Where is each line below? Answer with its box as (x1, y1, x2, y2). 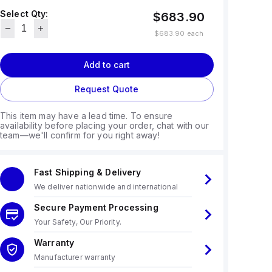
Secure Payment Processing (33, 202, 158, 212)
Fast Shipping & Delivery (33, 167, 141, 177)
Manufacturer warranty (33, 253, 116, 262)
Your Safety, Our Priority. (33, 217, 121, 226)
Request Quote (75, 84, 139, 94)
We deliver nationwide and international (33, 182, 178, 191)
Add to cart (83, 59, 130, 70)
